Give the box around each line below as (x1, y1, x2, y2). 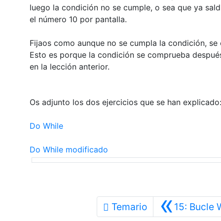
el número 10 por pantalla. (29, 14, 127, 24)
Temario (111, 200, 147, 213)
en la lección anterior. (29, 61, 112, 72)
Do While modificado (29, 144, 108, 154)
